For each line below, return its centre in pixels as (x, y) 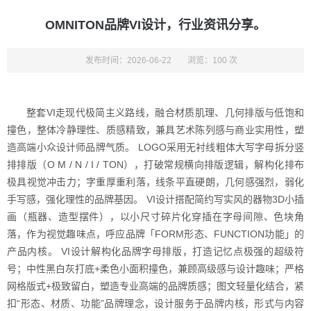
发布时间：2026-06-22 (128, 60)
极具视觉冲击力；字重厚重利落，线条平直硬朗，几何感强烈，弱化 (155, 182)
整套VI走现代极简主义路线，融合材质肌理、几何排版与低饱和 (165, 112)
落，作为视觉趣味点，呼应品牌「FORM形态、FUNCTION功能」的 (155, 234)
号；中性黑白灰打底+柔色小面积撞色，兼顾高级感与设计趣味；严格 (155, 269)
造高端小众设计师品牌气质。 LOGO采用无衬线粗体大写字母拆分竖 (155, 147)
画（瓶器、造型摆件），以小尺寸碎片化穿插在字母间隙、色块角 (155, 217)
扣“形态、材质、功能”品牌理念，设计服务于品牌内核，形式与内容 (155, 303)
